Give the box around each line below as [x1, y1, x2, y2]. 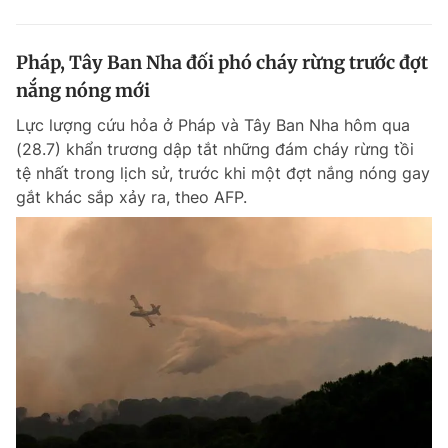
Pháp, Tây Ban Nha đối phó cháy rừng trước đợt [16, 51, 428, 74]
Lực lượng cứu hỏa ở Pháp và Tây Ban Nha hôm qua [16, 115, 410, 135]
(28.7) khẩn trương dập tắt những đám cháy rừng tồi [16, 139, 414, 159]
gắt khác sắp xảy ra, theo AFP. [16, 187, 247, 207]
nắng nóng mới [16, 79, 150, 102]
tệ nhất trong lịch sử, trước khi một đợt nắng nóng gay [16, 163, 430, 183]
